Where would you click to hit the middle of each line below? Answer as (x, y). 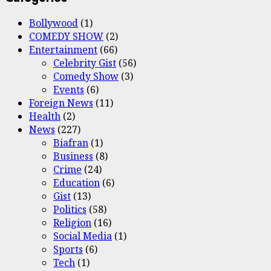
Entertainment (63, 50)
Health (45, 116)
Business (73, 156)
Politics (70, 210)
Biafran (71, 143)
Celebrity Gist (85, 63)
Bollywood (54, 23)
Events (69, 90)
